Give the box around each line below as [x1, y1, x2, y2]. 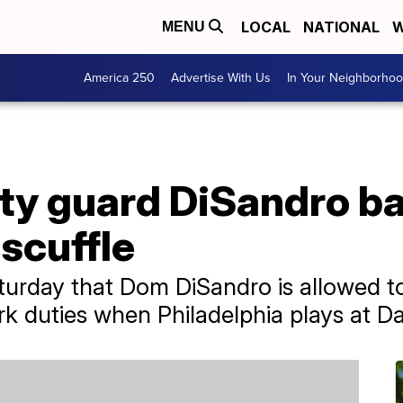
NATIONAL [303, 18, 380, 36]
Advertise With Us [171, 68, 271, 87]
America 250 [84, 68, 155, 87]
